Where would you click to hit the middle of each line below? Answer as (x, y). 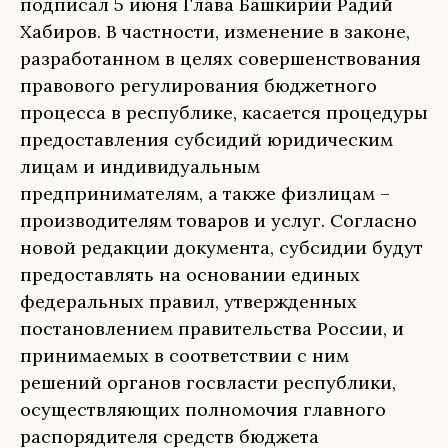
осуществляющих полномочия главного (203, 409)
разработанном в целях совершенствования (220, 58)
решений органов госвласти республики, (208, 382)
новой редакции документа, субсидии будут (221, 247)
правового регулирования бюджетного (198, 85)
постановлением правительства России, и (212, 328)
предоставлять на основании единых (190, 274)
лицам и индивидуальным (140, 166)
